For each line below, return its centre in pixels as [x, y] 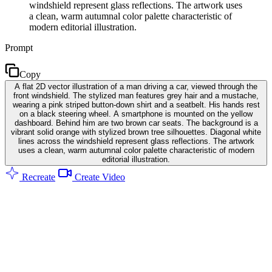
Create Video [99, 177]
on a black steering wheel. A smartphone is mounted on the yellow [136, 114]
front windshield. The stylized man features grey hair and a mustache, [136, 95]
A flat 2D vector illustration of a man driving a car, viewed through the [136, 86]
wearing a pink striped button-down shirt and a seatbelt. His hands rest [136, 104]
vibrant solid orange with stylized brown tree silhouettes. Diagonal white [136, 132]
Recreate [37, 177]
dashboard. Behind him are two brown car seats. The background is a [136, 123]
